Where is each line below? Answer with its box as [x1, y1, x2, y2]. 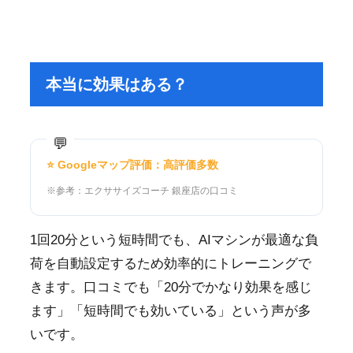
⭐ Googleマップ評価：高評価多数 [46, 158, 218, 172]
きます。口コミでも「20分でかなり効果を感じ [29, 280, 312, 295]
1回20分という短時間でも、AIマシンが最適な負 [29, 232, 318, 248]
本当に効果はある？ [45, 76, 188, 94]
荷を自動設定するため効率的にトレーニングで [29, 256, 311, 272]
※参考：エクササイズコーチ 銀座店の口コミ [46, 185, 238, 197]
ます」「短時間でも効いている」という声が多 [29, 303, 311, 319]
